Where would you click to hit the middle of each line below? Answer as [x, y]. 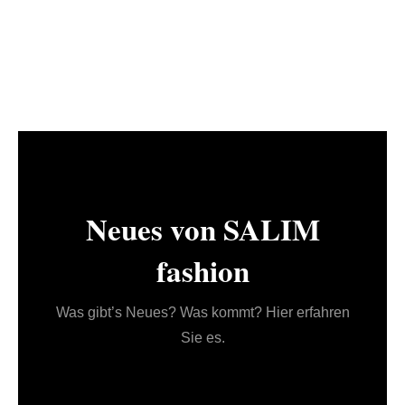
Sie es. [202, 337]
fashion [202, 270]
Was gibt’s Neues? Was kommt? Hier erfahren [202, 312]
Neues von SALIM [202, 228]
